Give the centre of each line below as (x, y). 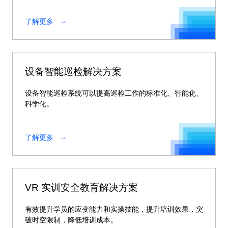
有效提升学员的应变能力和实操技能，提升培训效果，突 (114, 209)
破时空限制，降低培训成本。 (71, 220)
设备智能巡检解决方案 (73, 72)
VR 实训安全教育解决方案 (81, 188)
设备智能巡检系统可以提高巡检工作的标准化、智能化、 (114, 93)
